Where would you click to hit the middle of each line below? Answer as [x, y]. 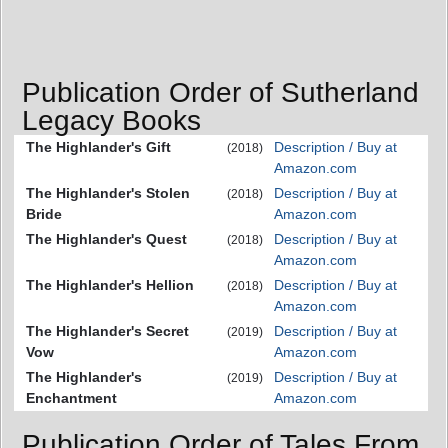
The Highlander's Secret [107, 331]
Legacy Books [111, 121]
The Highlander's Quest [106, 239]
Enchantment [71, 398]
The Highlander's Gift [98, 147]
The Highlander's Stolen [108, 193]
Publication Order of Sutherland [220, 93]
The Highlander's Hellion [110, 285]
